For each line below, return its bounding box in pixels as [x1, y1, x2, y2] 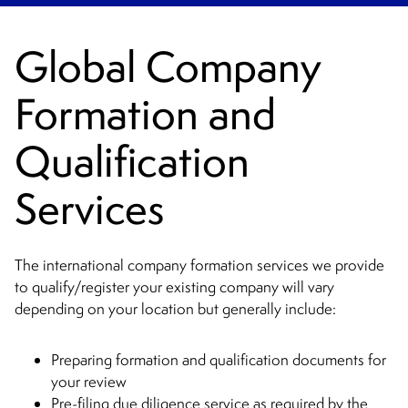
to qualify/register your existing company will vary [15, 277, 334, 298]
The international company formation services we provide [15, 255, 384, 276]
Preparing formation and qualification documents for [51, 350, 386, 371]
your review [51, 372, 127, 393]
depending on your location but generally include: [15, 299, 336, 320]
